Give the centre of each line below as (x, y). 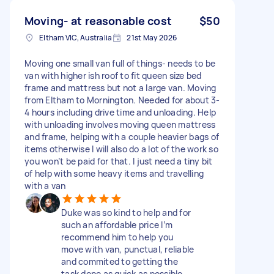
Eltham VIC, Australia (76, 37)
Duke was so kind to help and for (126, 212)
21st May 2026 (152, 37)
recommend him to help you (117, 237)
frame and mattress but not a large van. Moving (120, 87)
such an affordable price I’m (117, 224)
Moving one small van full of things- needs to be (120, 63)
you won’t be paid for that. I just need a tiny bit (119, 161)
